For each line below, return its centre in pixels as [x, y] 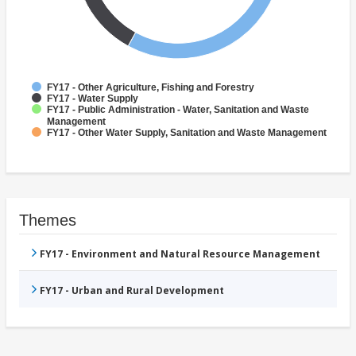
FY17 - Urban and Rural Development [132, 291]
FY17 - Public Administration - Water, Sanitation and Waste [178, 110]
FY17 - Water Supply [93, 99]
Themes [48, 221]
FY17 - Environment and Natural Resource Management [180, 254]
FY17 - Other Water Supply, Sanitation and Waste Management [187, 133]
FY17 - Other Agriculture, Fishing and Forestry [151, 88]
